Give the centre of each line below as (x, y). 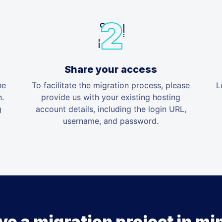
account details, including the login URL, (111, 109)
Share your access (111, 69)
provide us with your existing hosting (111, 97)
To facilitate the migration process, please (111, 85)
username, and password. (111, 121)
